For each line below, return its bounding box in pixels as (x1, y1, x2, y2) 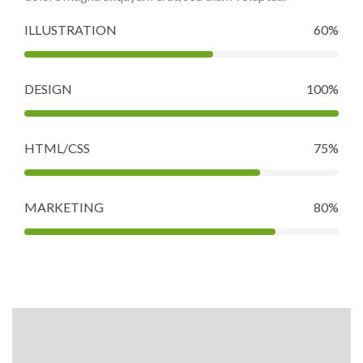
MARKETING (24, 199, 104, 215)
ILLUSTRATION (24, 22, 117, 37)
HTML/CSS (24, 140, 90, 156)
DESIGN (24, 81, 72, 96)
